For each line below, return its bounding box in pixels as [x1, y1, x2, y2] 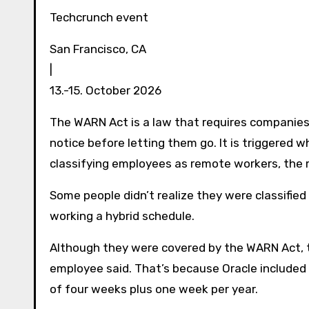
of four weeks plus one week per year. [50, 281, 258, 296]
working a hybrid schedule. [50, 208, 195, 223]
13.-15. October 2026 [50, 83, 161, 97]
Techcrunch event [56, 10, 148, 24]
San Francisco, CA [57, 41, 146, 56]
